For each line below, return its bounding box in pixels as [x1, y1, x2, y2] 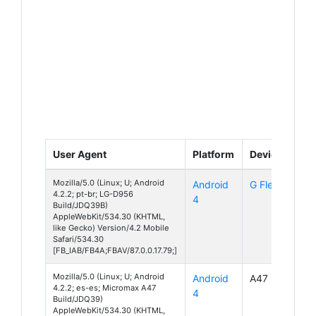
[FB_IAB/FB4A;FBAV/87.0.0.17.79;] [53, 245, 177, 255]
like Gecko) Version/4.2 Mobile [53, 222, 169, 233]
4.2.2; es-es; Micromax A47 [53, 282, 156, 293]
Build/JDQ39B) [53, 200, 108, 210]
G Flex [250, 178, 279, 190]
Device [250, 147, 282, 160]
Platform [193, 147, 234, 160]
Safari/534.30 [53, 233, 104, 244]
